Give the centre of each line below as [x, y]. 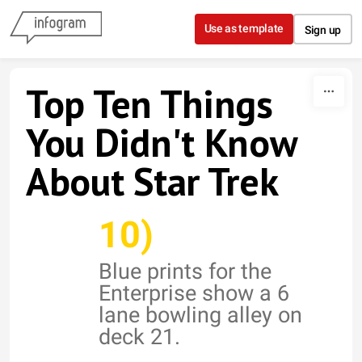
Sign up [323, 30]
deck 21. [139, 337]
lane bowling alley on [200, 315]
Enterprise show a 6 [194, 293]
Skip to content [181, 15]
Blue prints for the [185, 271]
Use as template [244, 28]
